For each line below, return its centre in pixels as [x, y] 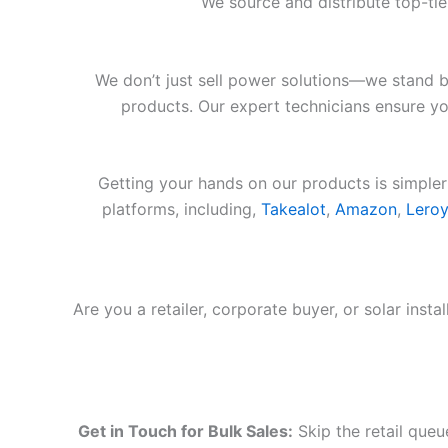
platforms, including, [181, 209]
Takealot [293, 209]
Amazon [365, 209]
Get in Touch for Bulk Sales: [185, 430]
